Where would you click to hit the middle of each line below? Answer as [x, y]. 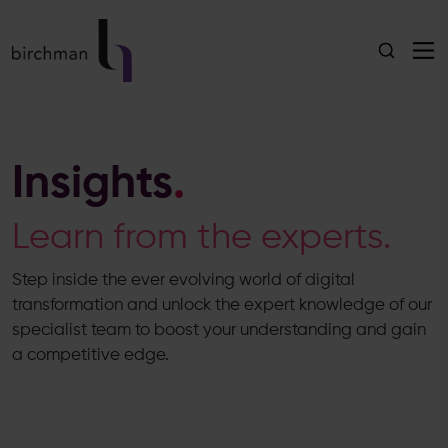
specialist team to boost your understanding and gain [219, 330]
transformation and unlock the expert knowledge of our [222, 305]
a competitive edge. [90, 355]
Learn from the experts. [201, 238]
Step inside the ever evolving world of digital [183, 280]
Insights [92, 184]
